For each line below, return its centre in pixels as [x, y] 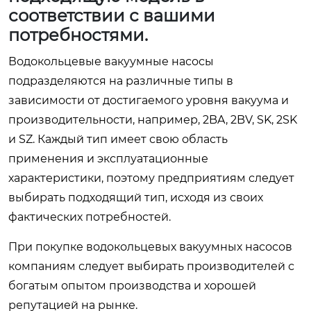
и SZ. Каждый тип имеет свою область [118, 139]
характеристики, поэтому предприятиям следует [151, 178]
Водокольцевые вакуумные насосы [111, 61]
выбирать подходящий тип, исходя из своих [136, 197]
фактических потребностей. [90, 217]
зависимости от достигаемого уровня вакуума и [149, 100]
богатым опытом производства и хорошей [132, 285]
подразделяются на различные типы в [121, 81]
